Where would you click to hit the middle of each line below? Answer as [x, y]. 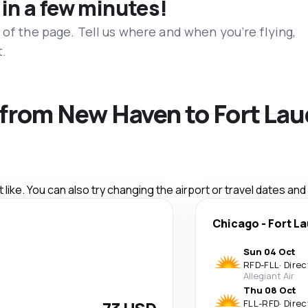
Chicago [236, 223]
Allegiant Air [269, 275]
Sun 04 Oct [269, 251]
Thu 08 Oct [270, 290]
